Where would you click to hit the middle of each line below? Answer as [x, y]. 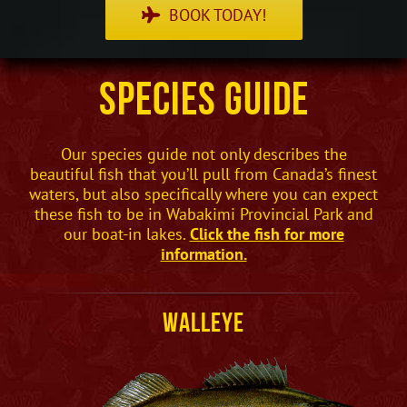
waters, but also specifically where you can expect [203, 194]
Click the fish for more [267, 233]
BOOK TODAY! [217, 15]
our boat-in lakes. [126, 233]
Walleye [203, 324]
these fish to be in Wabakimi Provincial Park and [203, 213]
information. [203, 253]
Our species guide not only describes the [203, 154]
